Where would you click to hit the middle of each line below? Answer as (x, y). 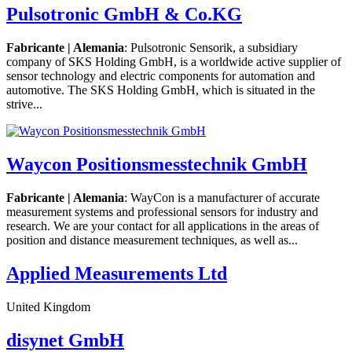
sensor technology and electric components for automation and (161, 76)
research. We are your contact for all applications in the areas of (163, 225)
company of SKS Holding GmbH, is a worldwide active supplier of (174, 62)
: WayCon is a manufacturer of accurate (222, 197)
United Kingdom (48, 306)
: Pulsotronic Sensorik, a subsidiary (211, 48)
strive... (24, 104)
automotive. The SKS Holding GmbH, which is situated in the (161, 90)
